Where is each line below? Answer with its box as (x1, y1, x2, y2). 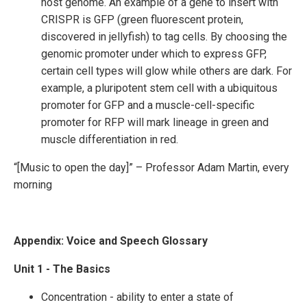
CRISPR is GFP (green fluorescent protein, (41, 13, 243, 26)
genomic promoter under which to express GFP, (41, 47, 267, 60)
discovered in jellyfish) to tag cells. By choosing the (41, 30, 287, 43)
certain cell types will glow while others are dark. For (41, 64, 292, 77)
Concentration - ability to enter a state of (41, 291, 234, 304)
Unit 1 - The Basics (14, 262, 110, 275)
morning (14, 178, 52, 191)
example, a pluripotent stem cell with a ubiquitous (41, 82, 278, 95)
